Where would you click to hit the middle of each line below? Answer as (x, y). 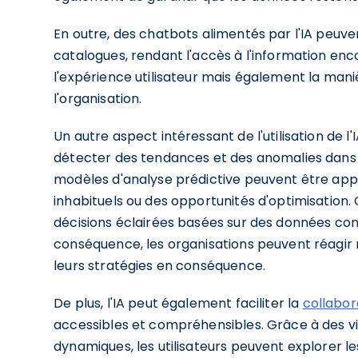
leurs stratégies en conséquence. (159, 266)
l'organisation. (98, 99)
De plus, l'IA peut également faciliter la (178, 303)
